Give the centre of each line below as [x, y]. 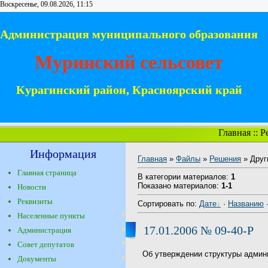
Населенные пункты [51, 216]
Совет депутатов [46, 244]
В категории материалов [182, 177]
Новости [32, 187]
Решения [225, 159]
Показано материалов [177, 186]
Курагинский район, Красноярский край [129, 90]
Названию [246, 204]
